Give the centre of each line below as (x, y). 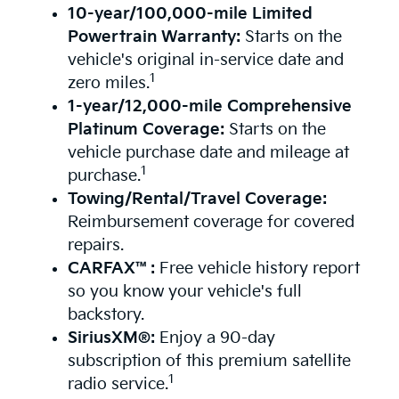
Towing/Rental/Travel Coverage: (197, 199)
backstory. (106, 314)
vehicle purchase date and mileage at (208, 152)
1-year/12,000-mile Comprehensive (209, 106)
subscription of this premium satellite (209, 361)
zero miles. (108, 83)
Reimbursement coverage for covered (211, 222)
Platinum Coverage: (148, 129)
